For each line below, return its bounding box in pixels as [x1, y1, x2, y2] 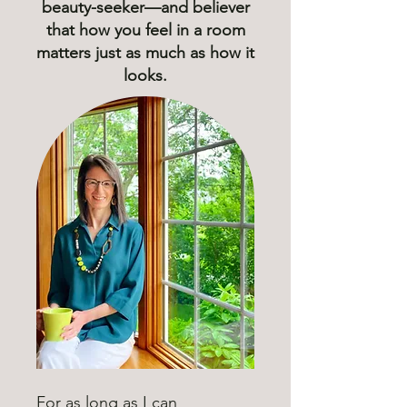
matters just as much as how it [36, 43, 254, 64]
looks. [124, 65, 167, 86]
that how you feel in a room [45, 20, 245, 41]
